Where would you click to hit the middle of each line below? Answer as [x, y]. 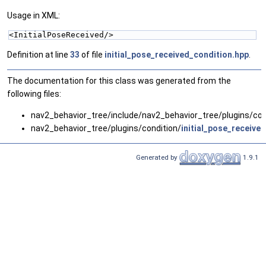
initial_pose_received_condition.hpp [177, 55]
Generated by [158, 157]
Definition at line [39, 55]
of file [92, 55]
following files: [34, 94]
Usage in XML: [34, 16]
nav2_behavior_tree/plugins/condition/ [106, 129]
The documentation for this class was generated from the [119, 81]
